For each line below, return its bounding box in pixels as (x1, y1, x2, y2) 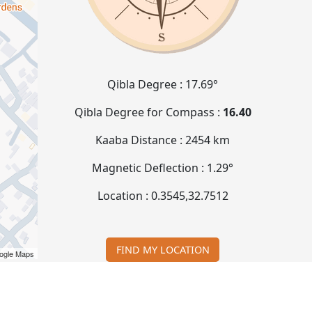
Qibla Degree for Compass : (74, 104, 223, 120)
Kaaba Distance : (95, 132, 186, 148)
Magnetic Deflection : (92, 160, 208, 176)
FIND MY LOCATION (116, 242, 210, 256)
